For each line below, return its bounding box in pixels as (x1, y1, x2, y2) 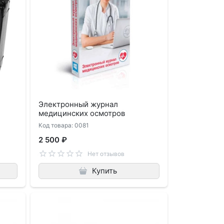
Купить (91, 165, 117, 175)
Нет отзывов (87, 150, 124, 158)
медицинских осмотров (38, 108, 125, 118)
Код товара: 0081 (38, 121, 89, 129)
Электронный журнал (38, 99, 118, 109)
